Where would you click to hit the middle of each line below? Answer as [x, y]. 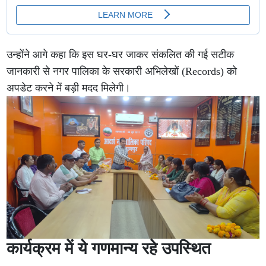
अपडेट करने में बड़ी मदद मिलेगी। [69, 88]
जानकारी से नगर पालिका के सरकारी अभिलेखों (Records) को [122, 72]
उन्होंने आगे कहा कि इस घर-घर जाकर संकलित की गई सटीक [121, 55]
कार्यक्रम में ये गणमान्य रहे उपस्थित [109, 248]
